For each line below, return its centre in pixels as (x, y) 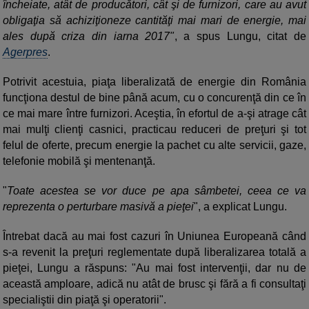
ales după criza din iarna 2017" (89, 37)
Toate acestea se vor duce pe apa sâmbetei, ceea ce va (157, 191)
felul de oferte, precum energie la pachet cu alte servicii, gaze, (154, 146)
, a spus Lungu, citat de (240, 37)
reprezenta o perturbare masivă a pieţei (98, 207)
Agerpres (25, 52)
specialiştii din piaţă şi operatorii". (84, 300)
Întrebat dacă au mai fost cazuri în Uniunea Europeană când (154, 237)
